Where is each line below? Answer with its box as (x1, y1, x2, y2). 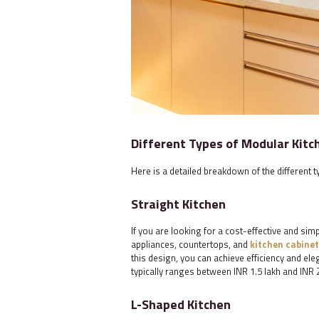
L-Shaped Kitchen (131, 295, 231, 315)
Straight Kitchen (131, 194, 226, 214)
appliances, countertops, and (131, 237, 250, 252)
